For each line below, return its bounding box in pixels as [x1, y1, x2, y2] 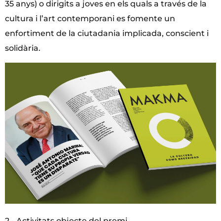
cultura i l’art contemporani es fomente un [5, 13, 175, 23]
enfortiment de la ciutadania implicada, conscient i [5, 28, 209, 38]
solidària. [5, 43, 40, 53]
